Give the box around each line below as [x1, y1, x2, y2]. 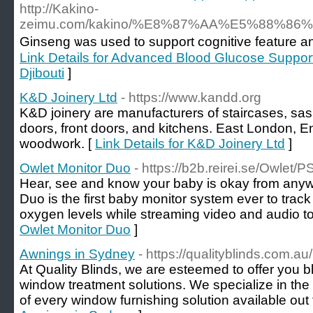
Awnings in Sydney [20, 247, 135, 261]
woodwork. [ [20, 136, 95, 151]
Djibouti [20, 66, 64, 80]
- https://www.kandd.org [121, 90, 261, 105]
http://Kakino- [20, 1, 99, 16]
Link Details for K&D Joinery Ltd [95, 136, 285, 151]
